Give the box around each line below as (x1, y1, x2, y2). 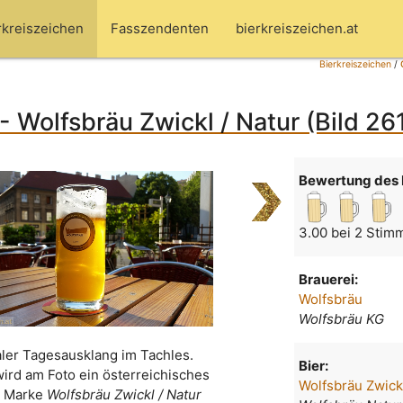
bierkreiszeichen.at (236, 20, 358, 37)
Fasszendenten (111, 20, 209, 37)
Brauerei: (299, 271, 359, 289)
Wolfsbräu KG (299, 310, 385, 328)
